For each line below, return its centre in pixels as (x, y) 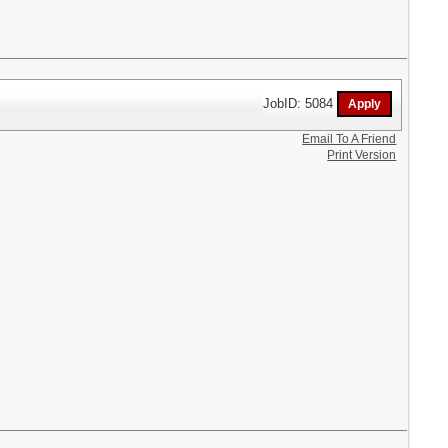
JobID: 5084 (300, 103)
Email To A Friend (349, 139)
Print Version (362, 155)
